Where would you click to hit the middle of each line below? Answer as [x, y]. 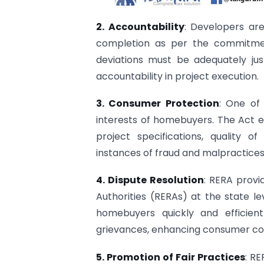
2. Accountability [140, 27]
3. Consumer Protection [158, 104]
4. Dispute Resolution [150, 180]
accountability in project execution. [177, 76]
